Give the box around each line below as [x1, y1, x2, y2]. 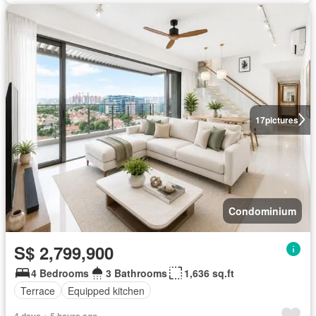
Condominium [229, 204, 296, 219]
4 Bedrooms [31, 266, 89, 281]
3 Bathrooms [106, 266, 167, 281]
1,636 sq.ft [184, 266, 234, 281]
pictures [265, 113, 298, 126]
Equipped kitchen [68, 283, 145, 298]
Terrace [20, 283, 55, 298]
